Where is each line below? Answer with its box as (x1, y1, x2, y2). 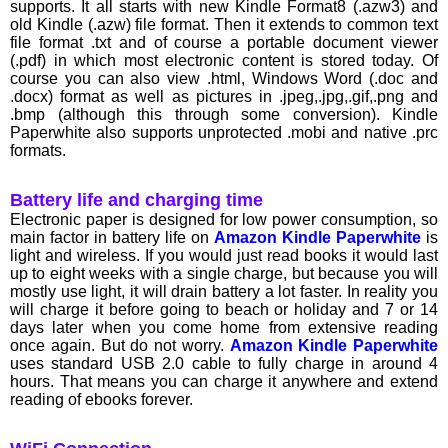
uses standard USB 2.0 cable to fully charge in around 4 (10, 355, 438, 373)
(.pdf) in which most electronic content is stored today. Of (10, 52, 438, 70)
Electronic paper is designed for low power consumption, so (10, 211, 438, 229)
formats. (10, 142, 66, 160)
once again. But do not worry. (10, 337, 230, 355)
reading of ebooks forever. (10, 391, 193, 409)
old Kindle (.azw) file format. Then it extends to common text (10, 16, 438, 34)
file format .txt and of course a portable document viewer (10, 34, 438, 52)
